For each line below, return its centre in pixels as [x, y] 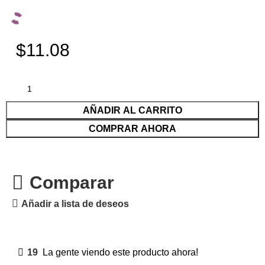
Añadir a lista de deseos [75, 203]
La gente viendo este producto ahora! [121, 252]
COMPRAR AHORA [132, 129]
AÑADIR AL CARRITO [132, 111]
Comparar [72, 183]
